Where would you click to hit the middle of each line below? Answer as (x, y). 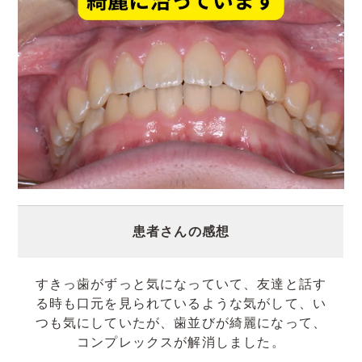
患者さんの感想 (181, 231)
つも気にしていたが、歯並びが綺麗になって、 (181, 322)
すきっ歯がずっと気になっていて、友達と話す (181, 284)
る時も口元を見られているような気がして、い (181, 303)
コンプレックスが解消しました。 (181, 342)
